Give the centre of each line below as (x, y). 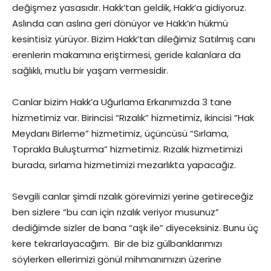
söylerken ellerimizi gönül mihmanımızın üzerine (117, 259)
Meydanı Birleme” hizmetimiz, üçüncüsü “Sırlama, (120, 133)
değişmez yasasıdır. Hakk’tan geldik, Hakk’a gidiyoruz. (129, 8)
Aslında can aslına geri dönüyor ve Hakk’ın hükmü (120, 23)
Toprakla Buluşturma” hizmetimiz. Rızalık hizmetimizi (127, 149)
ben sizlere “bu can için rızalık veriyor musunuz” (116, 212)
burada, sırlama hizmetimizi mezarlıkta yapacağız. (124, 165)
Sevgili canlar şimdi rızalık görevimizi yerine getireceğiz (133, 196)
